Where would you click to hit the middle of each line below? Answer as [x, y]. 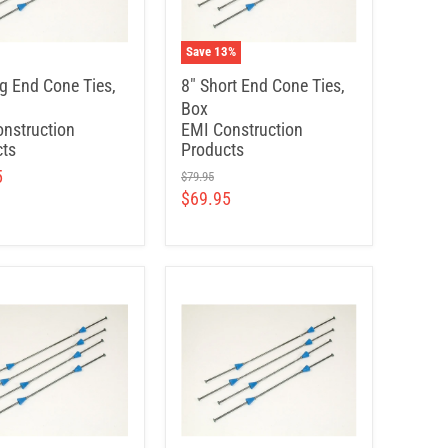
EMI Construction [242, 129]
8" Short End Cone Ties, [263, 85]
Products [212, 149]
